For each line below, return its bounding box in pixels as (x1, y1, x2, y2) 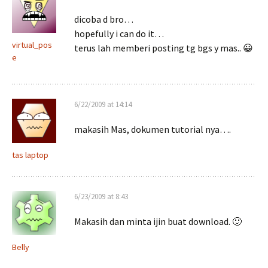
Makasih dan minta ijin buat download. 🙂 (74, 215, 242, 227)
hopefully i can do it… (74, 28, 164, 39)
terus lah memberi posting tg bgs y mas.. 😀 (74, 42, 253, 54)
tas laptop (12, 150, 48, 160)
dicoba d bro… (74, 13, 133, 25)
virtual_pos (12, 39, 52, 50)
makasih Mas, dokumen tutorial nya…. (74, 123, 231, 135)
